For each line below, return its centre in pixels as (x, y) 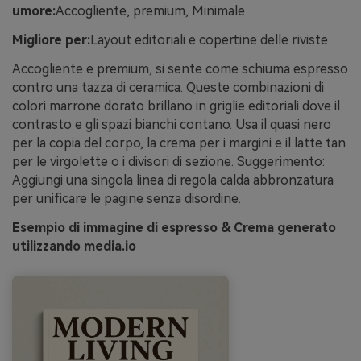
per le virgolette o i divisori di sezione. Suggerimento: (168, 161)
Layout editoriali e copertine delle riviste (209, 40)
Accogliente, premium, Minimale (150, 11)
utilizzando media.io (74, 246)
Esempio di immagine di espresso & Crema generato (174, 227)
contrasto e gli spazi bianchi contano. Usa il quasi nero (172, 124)
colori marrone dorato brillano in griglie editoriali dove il (176, 106)
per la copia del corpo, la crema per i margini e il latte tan (179, 143)
